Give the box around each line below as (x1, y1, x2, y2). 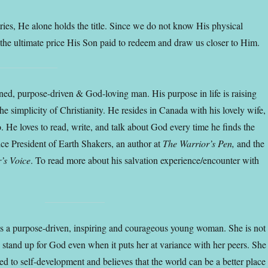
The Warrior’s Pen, (163, 136, 235, 150)
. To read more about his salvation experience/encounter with (31, 153, 260, 166)
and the (234, 136, 265, 150)
